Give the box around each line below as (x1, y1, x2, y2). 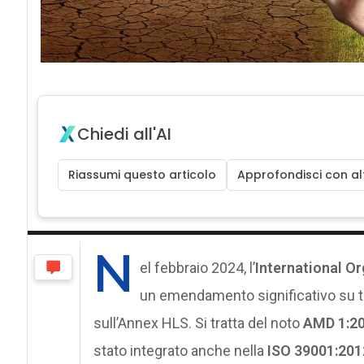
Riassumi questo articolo (67, 166, 216, 183)
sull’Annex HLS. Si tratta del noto (93, 314, 303, 331)
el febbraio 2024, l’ (139, 258, 255, 276)
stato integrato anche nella (93, 341, 267, 359)
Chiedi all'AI (76, 122, 171, 145)
